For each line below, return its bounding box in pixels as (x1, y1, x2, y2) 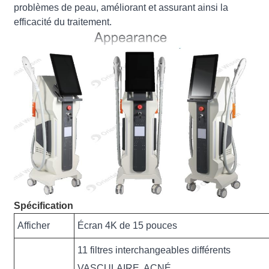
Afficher (17, 220, 50, 231)
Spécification (14, 200, 74, 211)
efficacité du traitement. (14, 16, 112, 27)
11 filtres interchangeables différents (77, 244, 231, 255)
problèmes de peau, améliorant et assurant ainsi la (14, 2, 229, 13)
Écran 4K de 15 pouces (77, 220, 178, 231)
